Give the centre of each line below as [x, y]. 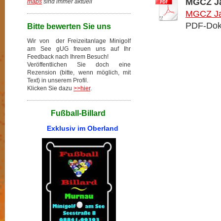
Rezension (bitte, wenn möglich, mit [79, 73]
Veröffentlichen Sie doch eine [79, 65]
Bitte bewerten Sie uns [69, 26]
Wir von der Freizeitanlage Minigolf [79, 41]
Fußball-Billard [66, 113]
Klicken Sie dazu [50, 88]
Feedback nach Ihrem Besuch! [68, 57]
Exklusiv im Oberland [74, 128]
